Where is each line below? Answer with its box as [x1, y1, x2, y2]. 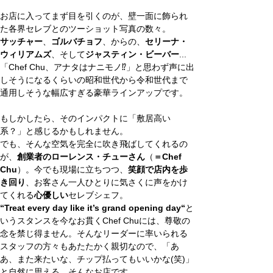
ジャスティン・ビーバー [85, 49, 179, 59]
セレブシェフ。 [68, 190, 128, 200]
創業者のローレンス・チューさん [17, 152, 145, 161]
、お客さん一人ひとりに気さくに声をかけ [26, 177, 188, 187]
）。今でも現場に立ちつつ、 [17, 165, 128, 174]
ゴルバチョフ [51, 37, 102, 46]
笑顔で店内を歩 [128, 165, 188, 174]
